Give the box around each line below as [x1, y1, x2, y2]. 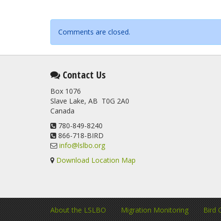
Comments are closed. [58, 27, 130, 37]
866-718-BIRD [56, 130, 104, 140]
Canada [50, 106, 74, 115]
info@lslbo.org [59, 140, 105, 150]
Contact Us [60, 68, 106, 81]
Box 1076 [50, 86, 81, 96]
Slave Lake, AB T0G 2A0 [50, 96, 129, 106]
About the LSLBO [50, 205, 106, 215]
